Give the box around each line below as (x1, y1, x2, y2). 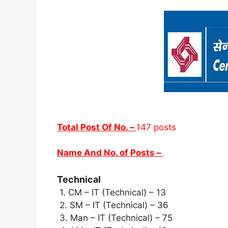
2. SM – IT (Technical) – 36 (57, 199, 168, 210)
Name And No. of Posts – (57, 148, 163, 158)
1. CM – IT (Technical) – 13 (57, 187, 168, 197)
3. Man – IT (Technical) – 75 (57, 212, 175, 223)
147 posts (136, 122, 176, 132)
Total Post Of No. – (57, 122, 136, 132)
